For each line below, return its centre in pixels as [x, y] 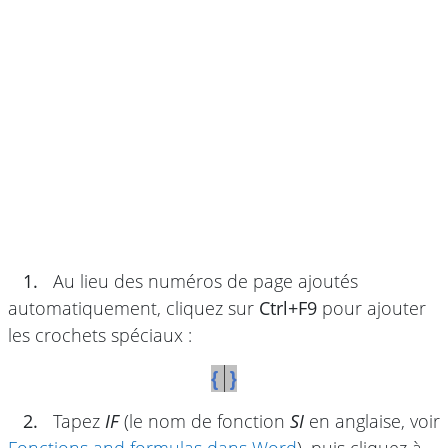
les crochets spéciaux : [100, 334]
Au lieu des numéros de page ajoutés [203, 280]
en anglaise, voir [372, 420]
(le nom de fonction [204, 420]
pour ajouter [371, 307]
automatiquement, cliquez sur [133, 307]
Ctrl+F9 [288, 307]
